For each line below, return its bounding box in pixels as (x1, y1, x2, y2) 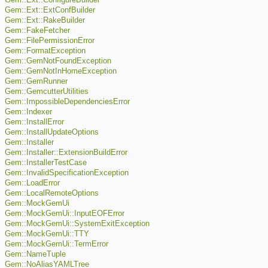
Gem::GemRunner (5, 77, 68, 86)
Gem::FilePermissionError (5, 36, 95, 45)
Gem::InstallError (5, 118, 64, 127)
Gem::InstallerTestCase (5, 159, 87, 167)
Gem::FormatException (5, 47, 86, 56)
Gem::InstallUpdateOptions (5, 128, 99, 137)
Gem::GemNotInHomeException (5, 67, 117, 76)
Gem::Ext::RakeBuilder (5, 16, 85, 25)
